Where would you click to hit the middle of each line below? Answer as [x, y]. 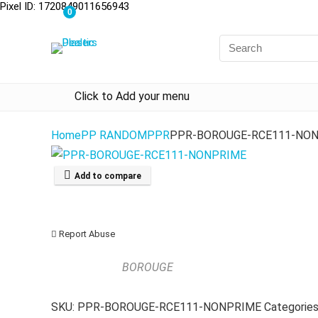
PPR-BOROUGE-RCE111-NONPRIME [169, 307]
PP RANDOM [114, 135]
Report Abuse [86, 234]
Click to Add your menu [132, 96]
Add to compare [108, 176]
